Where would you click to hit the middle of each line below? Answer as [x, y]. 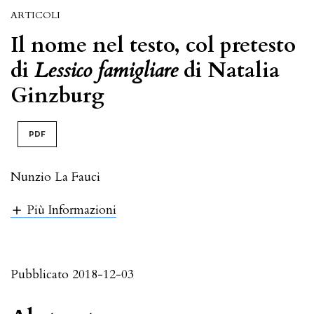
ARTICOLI [35, 15]
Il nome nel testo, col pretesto [153, 45]
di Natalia [229, 70]
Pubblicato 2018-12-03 [72, 274]
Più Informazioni [71, 210]
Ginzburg [57, 95]
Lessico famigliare [106, 70]
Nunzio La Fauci [55, 177]
